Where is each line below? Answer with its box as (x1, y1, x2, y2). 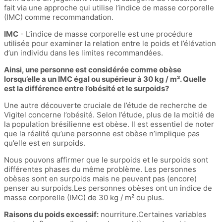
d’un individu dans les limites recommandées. (4, 48, 163, 57)
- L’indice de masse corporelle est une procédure (18, 29, 193, 39)
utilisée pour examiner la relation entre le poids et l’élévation (4, 38, 216, 48)
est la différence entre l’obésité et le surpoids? (4, 83, 169, 93)
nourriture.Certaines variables (99, 209, 207, 219)
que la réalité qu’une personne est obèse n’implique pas (4, 128, 200, 138)
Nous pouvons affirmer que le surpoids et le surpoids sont (4, 155, 208, 165)
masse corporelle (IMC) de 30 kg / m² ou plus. (4, 192, 164, 202)
